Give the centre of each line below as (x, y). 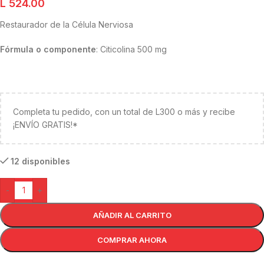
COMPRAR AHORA (132, 240)
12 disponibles (41, 161)
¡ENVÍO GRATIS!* (45, 125)
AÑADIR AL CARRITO (132, 215)
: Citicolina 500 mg (131, 49)
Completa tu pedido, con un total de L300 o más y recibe (124, 112)
